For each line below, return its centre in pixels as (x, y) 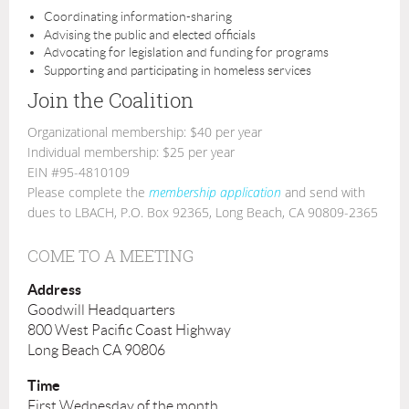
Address (54, 290)
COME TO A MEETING (110, 255)
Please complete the (88, 192)
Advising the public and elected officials (150, 34)
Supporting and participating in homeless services (178, 70)
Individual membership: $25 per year (131, 152)
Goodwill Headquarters (101, 310)
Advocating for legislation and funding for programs (186, 52)
